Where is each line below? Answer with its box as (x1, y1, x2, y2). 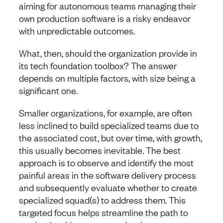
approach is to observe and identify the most (19, 156, 194, 169)
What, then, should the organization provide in (19, 47, 197, 59)
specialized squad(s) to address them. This (19, 194, 186, 206)
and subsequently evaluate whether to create (19, 181, 197, 194)
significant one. (19, 84, 80, 97)
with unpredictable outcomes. (19, 24, 137, 37)
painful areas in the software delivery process (19, 169, 196, 181)
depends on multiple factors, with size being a (19, 72, 196, 84)
